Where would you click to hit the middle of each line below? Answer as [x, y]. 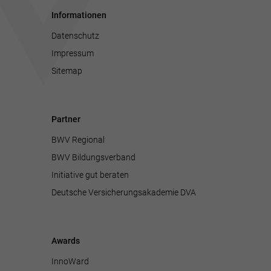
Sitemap [67, 70]
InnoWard [70, 262]
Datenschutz [76, 35]
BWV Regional [78, 140]
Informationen [79, 15]
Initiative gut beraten [90, 175]
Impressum [73, 53]
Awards [66, 241]
